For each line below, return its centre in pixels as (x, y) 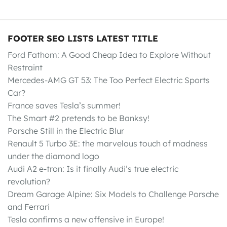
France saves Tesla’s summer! (64, 105)
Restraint (25, 67)
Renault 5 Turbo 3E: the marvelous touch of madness (108, 143)
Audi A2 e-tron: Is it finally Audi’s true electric (93, 168)
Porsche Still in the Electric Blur (66, 130)
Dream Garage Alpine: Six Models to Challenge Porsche (113, 194)
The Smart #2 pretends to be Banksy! (79, 118)
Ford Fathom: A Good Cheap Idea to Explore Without (109, 54)
